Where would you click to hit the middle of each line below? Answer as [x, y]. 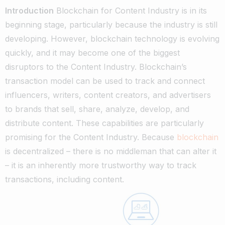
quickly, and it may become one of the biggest [92, 52]
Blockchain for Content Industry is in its [132, 10]
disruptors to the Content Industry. [71, 67]
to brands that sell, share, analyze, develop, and [97, 109]
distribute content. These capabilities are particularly [104, 123]
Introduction [29, 10]
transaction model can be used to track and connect [105, 81]
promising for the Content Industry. [72, 137]
